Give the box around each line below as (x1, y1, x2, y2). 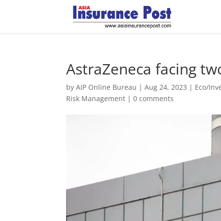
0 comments (133, 94, 174, 103)
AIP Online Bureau (76, 82, 137, 92)
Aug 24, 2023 (145, 82, 187, 92)
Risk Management (66, 94, 126, 103)
